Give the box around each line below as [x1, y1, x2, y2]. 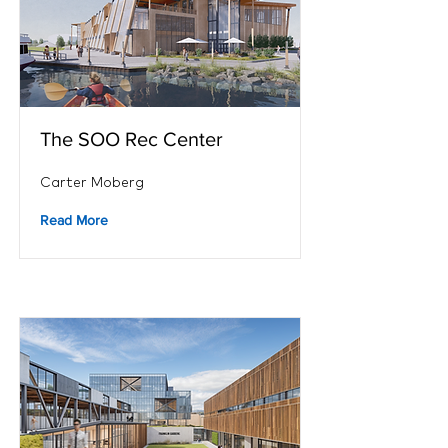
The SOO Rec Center [40, 128, 223, 150]
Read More [40, 212, 108, 228]
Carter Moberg [40, 173, 144, 191]
